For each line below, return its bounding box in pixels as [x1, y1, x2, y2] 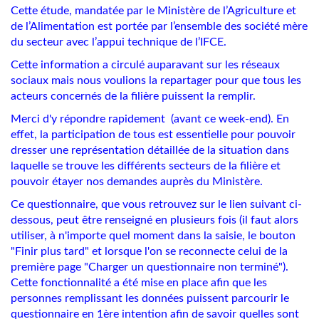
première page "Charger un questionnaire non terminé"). [11, 261, 288, 273]
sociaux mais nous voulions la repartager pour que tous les [11, 75, 301, 86]
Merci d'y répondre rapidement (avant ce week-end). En [11, 113, 289, 125]
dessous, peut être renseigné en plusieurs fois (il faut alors [11, 214, 298, 226]
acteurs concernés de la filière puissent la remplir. [11, 90, 256, 102]
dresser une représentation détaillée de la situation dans [11, 145, 289, 156]
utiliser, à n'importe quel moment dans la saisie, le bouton [11, 230, 296, 241]
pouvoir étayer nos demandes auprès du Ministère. [11, 176, 263, 187]
